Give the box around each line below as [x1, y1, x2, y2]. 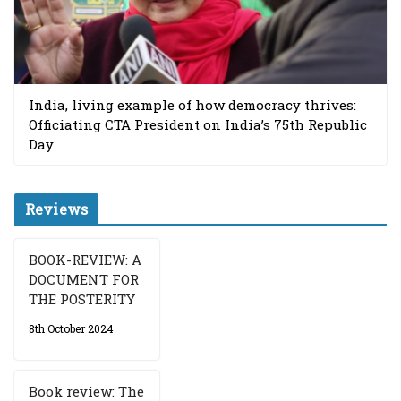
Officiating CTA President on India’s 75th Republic [29, 115, 367, 133]
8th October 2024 [29, 320, 114, 336]
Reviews [25, 199, 89, 218]
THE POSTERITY [29, 289, 135, 308]
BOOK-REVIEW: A [29, 250, 141, 269]
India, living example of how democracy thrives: [29, 95, 356, 114]
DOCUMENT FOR [29, 269, 139, 288]
